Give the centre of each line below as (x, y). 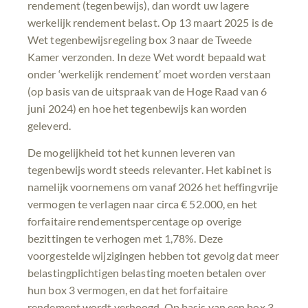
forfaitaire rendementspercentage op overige (135, 221)
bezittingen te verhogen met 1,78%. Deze (125, 239)
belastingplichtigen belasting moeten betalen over (147, 273)
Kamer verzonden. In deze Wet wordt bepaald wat (147, 57)
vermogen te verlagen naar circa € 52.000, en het (142, 204)
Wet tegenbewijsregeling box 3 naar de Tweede (140, 40)
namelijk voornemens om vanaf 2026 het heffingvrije (153, 187)
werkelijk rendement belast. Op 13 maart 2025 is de (151, 23)
